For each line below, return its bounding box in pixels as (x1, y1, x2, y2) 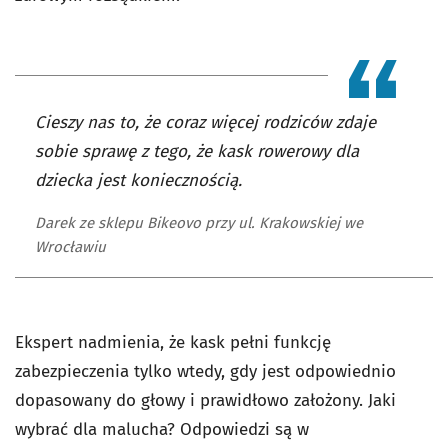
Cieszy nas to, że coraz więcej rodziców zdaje (35, 112, 376, 133)
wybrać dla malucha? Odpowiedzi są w (15, 419, 309, 440)
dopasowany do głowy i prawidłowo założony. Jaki (15, 390, 396, 411)
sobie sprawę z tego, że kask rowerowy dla (35, 141, 359, 162)
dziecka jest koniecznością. (35, 170, 242, 191)
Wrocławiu (35, 238, 106, 256)
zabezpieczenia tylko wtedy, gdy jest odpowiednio (15, 361, 396, 382)
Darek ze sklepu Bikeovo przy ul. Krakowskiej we (35, 214, 363, 232)
